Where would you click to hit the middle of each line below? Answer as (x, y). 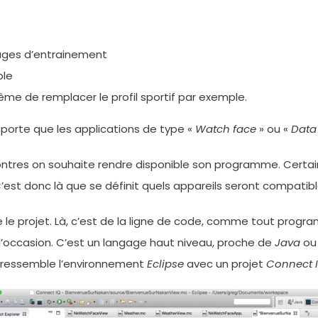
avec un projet (225, 264)
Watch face (226, 129)
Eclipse (165, 264)
